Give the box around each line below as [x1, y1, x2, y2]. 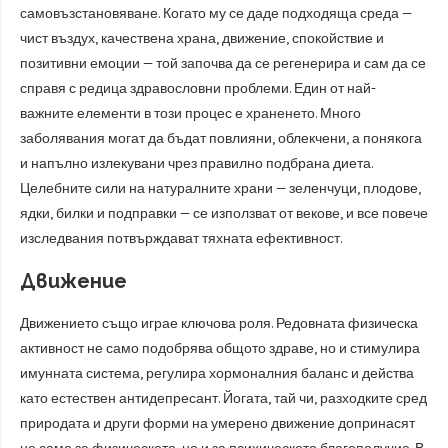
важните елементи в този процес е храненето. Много [20, 105, 361, 122]
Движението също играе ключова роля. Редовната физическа [20, 315, 418, 332]
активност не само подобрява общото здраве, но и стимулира [20, 340, 420, 357]
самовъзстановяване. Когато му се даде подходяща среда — [20, 5, 412, 22]
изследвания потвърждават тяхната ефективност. [20, 230, 342, 247]
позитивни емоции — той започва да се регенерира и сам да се [20, 55, 426, 72]
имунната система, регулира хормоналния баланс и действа [20, 365, 414, 382]
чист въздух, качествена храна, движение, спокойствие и [20, 30, 384, 47]
